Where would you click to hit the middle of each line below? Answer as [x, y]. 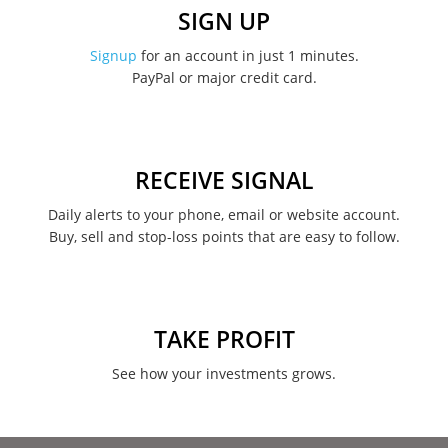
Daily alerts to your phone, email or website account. [224, 214]
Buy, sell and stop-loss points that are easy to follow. [224, 236]
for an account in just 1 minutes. [247, 55]
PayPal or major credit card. [224, 77]
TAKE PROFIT [224, 338]
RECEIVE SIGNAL [224, 179]
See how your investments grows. [224, 373]
